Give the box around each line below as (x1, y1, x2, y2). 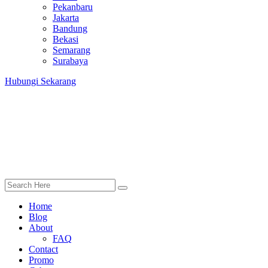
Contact (29, 244, 58, 254)
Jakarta (53, 13, 79, 23)
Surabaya (53, 56, 88, 66)
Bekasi (53, 34, 78, 44)
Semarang (53, 45, 90, 55)
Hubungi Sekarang (5, 76, 76, 86)
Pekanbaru (53, 2, 93, 12)
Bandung (53, 23, 87, 33)
